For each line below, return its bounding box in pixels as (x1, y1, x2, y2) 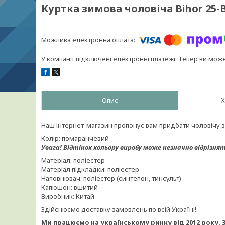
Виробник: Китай (41, 192, 94, 201)
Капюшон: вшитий (41, 183, 98, 192)
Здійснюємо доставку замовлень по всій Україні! (41, 205, 198, 214)
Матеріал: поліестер (41, 156, 105, 165)
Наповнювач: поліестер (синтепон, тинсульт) (41, 174, 181, 183)
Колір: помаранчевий (41, 134, 109, 143)
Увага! (41, 143, 63, 152)
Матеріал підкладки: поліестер (41, 165, 139, 174)
